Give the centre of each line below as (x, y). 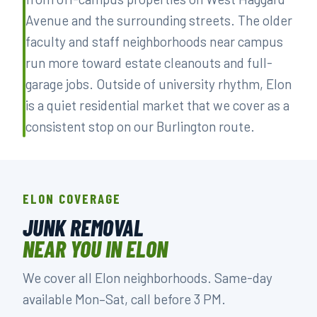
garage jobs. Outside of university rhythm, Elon (158, 84)
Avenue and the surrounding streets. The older (159, 20)
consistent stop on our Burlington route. (140, 126)
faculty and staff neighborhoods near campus (154, 41)
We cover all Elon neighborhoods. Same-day (148, 278)
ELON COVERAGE (72, 198)
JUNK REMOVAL (83, 227)
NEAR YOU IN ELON (95, 248)
